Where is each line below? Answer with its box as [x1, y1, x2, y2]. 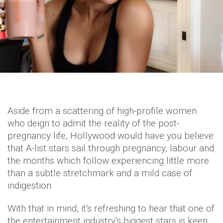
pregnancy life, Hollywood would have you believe [7, 129, 214, 141]
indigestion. [7, 179, 53, 191]
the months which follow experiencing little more [7, 154, 209, 166]
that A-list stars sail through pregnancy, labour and [7, 142, 214, 154]
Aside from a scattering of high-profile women [7, 105, 197, 116]
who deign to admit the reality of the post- [7, 117, 179, 129]
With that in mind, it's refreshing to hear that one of [7, 202, 215, 214]
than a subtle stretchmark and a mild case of [7, 167, 192, 179]
